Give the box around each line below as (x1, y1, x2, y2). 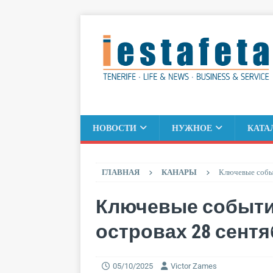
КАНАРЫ (161, 167, 197, 177)
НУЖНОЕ (172, 122, 212, 133)
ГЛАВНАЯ (102, 167, 140, 177)
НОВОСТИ (93, 122, 136, 133)
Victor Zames (171, 261, 217, 271)
